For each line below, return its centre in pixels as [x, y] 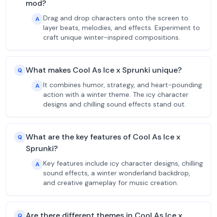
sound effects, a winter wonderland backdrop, [117, 173]
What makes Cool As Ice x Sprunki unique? [104, 70]
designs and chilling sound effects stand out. [115, 104]
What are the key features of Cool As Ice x [103, 137]
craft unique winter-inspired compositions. [112, 37]
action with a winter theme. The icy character [116, 94]
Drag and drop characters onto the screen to [116, 18]
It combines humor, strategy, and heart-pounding [123, 85]
